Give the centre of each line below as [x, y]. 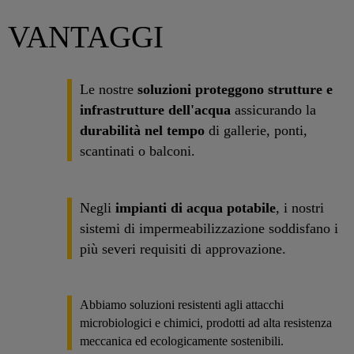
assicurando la [275, 109]
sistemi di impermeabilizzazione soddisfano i [209, 228]
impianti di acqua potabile [194, 207]
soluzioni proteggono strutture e [235, 89]
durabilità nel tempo [142, 130]
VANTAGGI [86, 37]
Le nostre [109, 89]
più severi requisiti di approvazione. [183, 249]
